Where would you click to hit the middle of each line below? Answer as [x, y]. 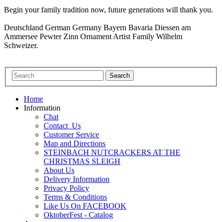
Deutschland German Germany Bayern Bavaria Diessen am [97, 27]
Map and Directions [75, 144]
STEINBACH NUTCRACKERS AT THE [112, 153]
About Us [59, 170]
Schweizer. [21, 45]
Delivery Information [77, 179]
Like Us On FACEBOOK [85, 206]
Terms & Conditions [75, 197]
